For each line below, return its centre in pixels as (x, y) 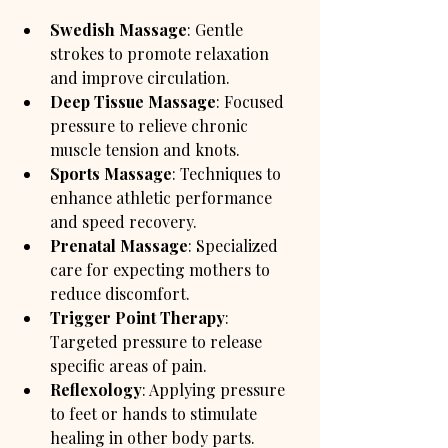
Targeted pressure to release (158, 341)
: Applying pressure (215, 389)
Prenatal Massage (119, 245)
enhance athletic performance (163, 197)
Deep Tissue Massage (133, 101)
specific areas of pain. (128, 365)
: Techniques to (228, 173)
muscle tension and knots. (145, 149)
